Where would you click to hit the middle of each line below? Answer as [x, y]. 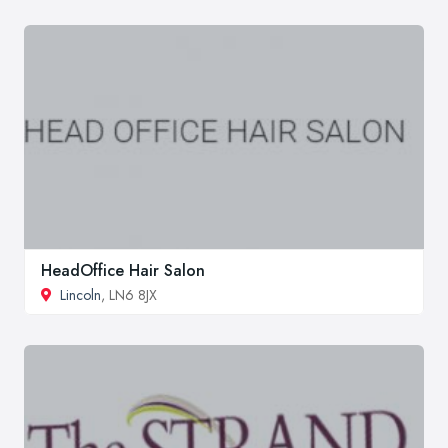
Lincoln [80, 295]
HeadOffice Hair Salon [123, 271]
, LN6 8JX [129, 295]
